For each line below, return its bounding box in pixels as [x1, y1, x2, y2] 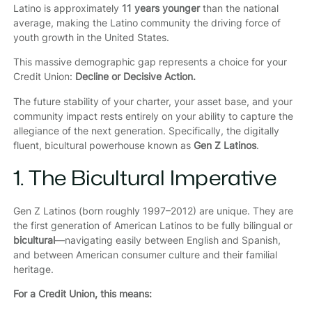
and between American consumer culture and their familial [13, 248, 277, 260]
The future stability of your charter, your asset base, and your [13, 95, 292, 107]
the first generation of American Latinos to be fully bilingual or [13, 219, 292, 231]
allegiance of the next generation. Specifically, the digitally [13, 124, 279, 136]
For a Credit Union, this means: [13, 287, 152, 299]
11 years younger [121, 1, 200, 14]
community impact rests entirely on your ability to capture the [13, 109, 293, 122]
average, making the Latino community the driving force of [13, 16, 281, 29]
